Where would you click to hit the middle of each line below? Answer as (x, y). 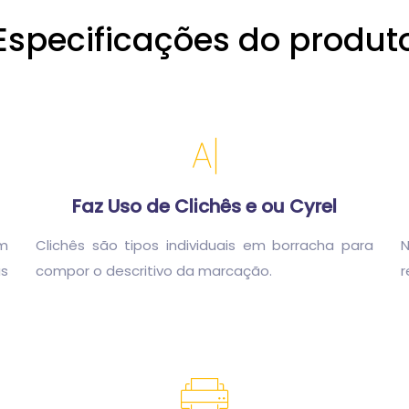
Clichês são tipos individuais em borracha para (204, 245)
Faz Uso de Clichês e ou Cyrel (204, 206)
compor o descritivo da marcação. (154, 270)
